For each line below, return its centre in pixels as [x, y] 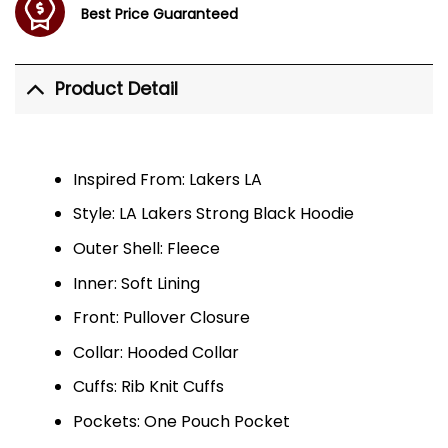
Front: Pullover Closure [161, 318]
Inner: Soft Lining [136, 283]
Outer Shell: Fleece [146, 248]
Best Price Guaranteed [159, 13]
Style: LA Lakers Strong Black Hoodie [213, 214]
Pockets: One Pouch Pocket [181, 421]
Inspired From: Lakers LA [167, 179]
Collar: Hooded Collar [155, 352]
